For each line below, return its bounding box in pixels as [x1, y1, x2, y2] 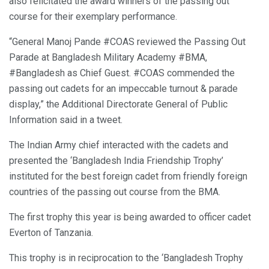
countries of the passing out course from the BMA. [9, 186, 220, 198]
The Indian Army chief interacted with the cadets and [9, 139, 228, 151]
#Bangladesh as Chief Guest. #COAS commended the [9, 67, 235, 79]
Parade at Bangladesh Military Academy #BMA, [9, 51, 207, 63]
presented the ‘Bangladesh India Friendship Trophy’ [9, 154, 223, 166]
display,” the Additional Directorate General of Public [9, 98, 228, 110]
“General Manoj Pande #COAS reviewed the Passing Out [9, 35, 246, 47]
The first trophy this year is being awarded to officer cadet [9, 211, 251, 223]
